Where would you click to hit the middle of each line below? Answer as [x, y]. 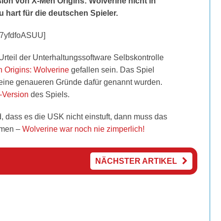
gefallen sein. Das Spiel [111, 70]
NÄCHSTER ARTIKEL [136, 161]
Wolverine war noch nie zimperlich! [83, 129]
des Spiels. [49, 94]
